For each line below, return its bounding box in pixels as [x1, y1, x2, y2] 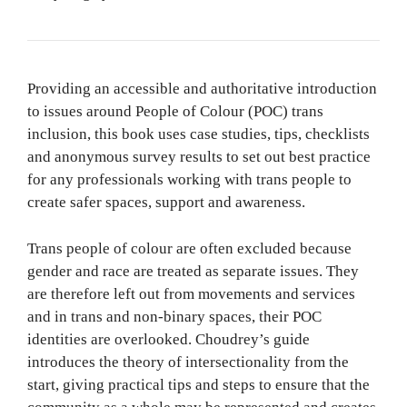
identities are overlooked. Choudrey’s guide [27, 330, 310, 348]
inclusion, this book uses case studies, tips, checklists [27, 125, 370, 144]
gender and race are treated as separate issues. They [27, 262, 359, 280]
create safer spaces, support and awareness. [27, 194, 305, 212]
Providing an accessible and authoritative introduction [27, 80, 377, 98]
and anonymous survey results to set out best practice [27, 148, 371, 166]
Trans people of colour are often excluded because [27, 239, 352, 257]
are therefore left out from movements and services [27, 284, 355, 303]
